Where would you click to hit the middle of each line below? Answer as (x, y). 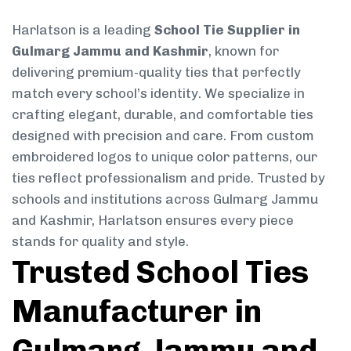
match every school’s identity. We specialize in (158, 93)
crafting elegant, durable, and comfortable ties (163, 114)
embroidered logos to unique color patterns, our (165, 156)
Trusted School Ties (160, 271)
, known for (244, 51)
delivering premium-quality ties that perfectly (156, 72)
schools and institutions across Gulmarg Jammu (165, 199)
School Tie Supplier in (227, 29)
